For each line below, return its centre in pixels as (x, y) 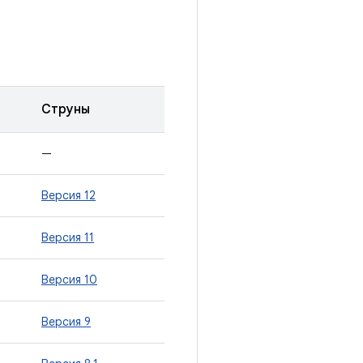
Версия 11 (68, 237)
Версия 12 (68, 195)
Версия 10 (69, 280)
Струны (66, 109)
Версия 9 (66, 322)
